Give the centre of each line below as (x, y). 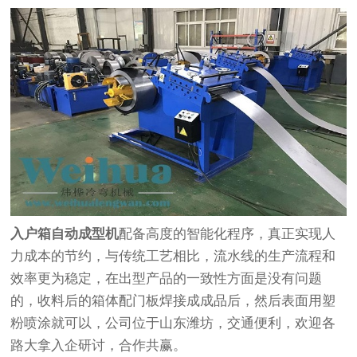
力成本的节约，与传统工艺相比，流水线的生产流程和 (173, 256)
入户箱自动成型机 (65, 233)
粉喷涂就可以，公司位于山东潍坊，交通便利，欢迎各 (173, 323)
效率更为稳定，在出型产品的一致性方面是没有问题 (167, 278)
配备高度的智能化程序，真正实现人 (228, 233)
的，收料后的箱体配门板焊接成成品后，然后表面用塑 (173, 300)
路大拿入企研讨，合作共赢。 (99, 345)
